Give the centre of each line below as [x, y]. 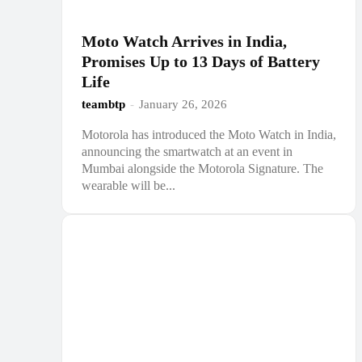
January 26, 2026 [183, 105]
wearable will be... [128, 186]
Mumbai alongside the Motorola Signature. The [202, 169]
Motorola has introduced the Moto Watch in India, [209, 135]
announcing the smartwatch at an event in [187, 152]
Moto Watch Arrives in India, [184, 42]
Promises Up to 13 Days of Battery [201, 62]
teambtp [103, 105]
